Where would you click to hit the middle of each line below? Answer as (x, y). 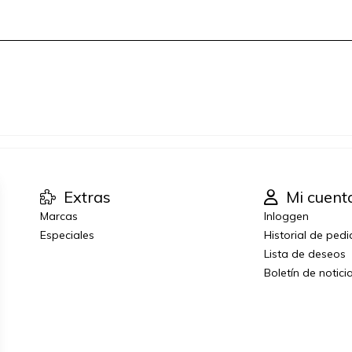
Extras (85, 197)
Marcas (59, 216)
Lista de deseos (305, 254)
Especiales (67, 235)
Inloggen (287, 216)
